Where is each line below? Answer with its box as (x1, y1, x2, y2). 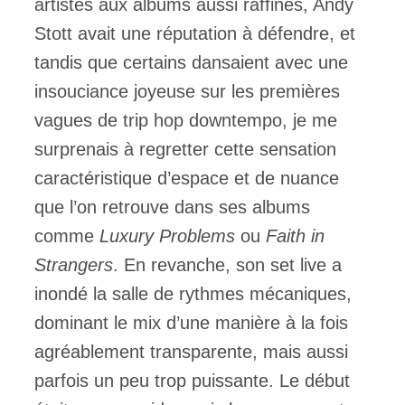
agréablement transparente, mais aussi (34, 341, 348, 362)
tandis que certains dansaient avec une (34, 52, 348, 72)
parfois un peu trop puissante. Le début (34, 370, 350, 391)
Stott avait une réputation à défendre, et (34, 23, 355, 43)
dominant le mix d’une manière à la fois (34, 312, 348, 333)
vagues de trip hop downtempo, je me (34, 109, 337, 130)
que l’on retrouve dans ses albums (34, 196, 310, 217)
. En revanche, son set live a (113, 254, 342, 275)
